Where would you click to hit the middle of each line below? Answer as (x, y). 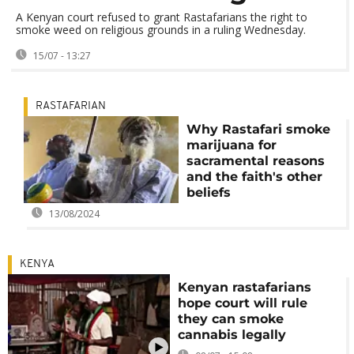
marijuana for (231, 145)
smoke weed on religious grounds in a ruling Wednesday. (161, 30)
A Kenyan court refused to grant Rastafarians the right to (162, 17)
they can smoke (231, 319)
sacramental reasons (255, 161)
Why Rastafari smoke (258, 129)
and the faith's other (254, 177)
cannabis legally (232, 335)
